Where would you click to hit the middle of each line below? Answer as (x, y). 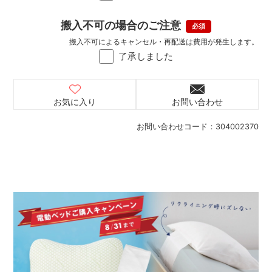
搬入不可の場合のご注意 (121, 25)
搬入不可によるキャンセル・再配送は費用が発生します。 (164, 42)
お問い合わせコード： (176, 127)
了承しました (146, 56)
